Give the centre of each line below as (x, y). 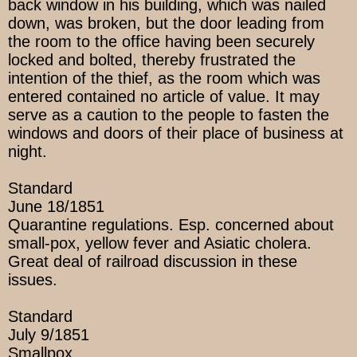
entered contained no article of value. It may (164, 97)
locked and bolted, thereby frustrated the (152, 60)
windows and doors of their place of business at (176, 133)
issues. (33, 280)
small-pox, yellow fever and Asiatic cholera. (160, 243)
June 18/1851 (56, 207)
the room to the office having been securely (161, 42)
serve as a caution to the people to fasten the (169, 115)
